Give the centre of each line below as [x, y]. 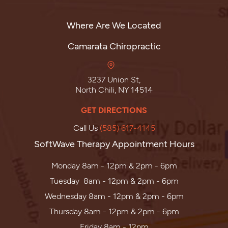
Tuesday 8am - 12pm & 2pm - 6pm [114, 180]
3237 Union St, [114, 79]
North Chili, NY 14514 [114, 89]
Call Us [86, 127]
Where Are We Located [114, 25]
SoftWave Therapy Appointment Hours [114, 143]
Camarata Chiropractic [114, 46]
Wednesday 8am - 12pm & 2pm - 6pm [114, 195]
